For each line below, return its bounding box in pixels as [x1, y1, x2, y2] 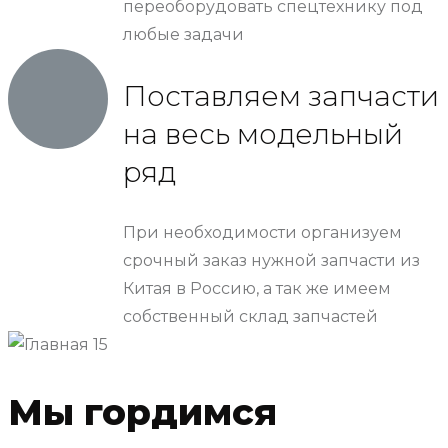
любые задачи [123, 24, 244, 44]
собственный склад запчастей [123, 306, 378, 326]
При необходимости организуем [123, 222, 402, 242]
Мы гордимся [8, 389, 277, 434]
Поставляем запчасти [123, 78, 439, 113]
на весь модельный [123, 116, 403, 151]
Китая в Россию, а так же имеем [123, 278, 391, 298]
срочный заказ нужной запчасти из [123, 250, 420, 270]
